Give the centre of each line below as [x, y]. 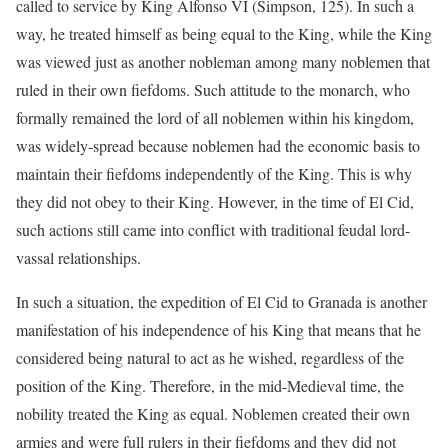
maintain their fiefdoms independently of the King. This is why [214, 174]
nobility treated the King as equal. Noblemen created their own [213, 414]
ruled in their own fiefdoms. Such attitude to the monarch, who [213, 90]
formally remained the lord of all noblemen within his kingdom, [215, 118]
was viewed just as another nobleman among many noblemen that [223, 62]
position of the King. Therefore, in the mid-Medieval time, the [210, 386]
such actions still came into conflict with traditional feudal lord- [213, 230]
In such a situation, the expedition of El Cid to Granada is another [221, 302]
